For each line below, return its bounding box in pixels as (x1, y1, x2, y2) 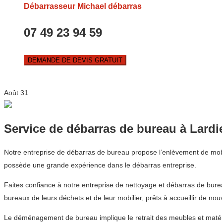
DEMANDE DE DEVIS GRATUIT (28, 56, 122, 64)
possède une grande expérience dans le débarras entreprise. (4, 161, 196, 169)
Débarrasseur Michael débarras (24, 2, 142, 11)
